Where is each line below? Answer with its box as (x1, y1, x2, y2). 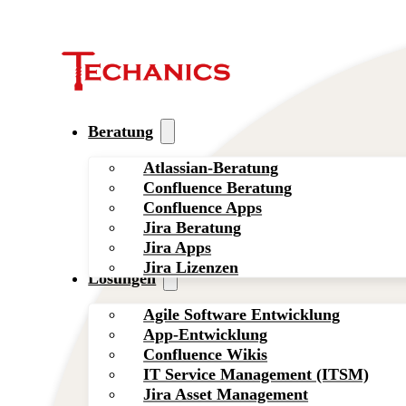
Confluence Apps (143, 198, 263, 217)
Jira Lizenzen (143, 257, 239, 276)
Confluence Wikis (143, 344, 268, 363)
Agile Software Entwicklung (143, 304, 341, 324)
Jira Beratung (143, 217, 242, 237)
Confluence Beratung (143, 178, 293, 197)
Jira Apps (143, 237, 212, 256)
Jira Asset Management (143, 384, 309, 403)
